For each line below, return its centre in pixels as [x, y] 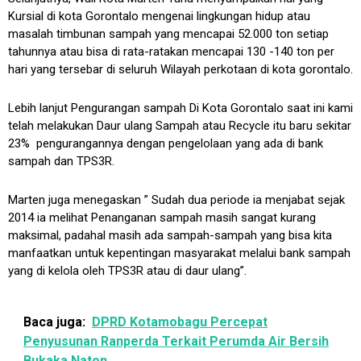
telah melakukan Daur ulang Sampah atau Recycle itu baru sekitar [180, 126]
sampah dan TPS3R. [61, 162]
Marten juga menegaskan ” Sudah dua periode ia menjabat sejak [176, 200]
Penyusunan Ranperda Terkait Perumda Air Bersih [176, 342]
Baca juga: [54, 322]
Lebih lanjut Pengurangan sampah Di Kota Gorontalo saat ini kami [180, 108]
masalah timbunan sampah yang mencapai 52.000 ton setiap [168, 34]
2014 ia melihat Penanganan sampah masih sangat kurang [162, 218]
